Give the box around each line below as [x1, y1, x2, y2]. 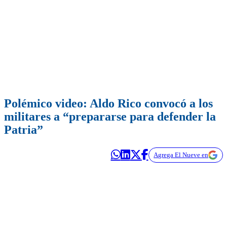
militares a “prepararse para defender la [4, 110, 216, 124]
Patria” [4, 123, 43, 137]
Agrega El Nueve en [154, 151, 209, 159]
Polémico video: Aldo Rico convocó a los [4, 97, 213, 110]
